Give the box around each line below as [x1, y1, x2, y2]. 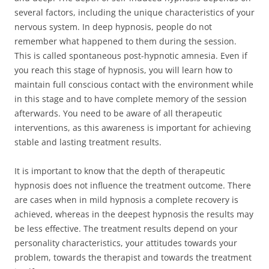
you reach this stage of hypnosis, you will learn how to [14, 64, 232, 76]
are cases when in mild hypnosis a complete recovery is [14, 194, 238, 205]
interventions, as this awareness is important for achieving [14, 122, 251, 133]
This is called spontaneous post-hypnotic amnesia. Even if [14, 50, 247, 61]
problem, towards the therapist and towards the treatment [14, 252, 252, 263]
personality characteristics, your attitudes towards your [14, 237, 237, 249]
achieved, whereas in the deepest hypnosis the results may [14, 208, 253, 220]
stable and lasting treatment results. [14, 136, 162, 148]
